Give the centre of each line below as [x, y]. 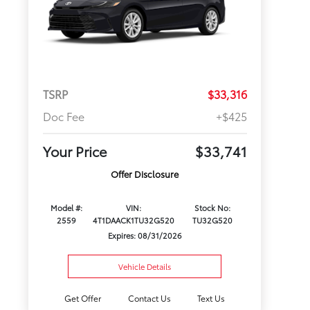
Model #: [66, 208]
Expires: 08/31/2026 [145, 236]
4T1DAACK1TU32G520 [134, 220]
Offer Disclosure [145, 174]
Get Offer [83, 298]
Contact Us [149, 298]
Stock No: [212, 208]
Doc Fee [63, 116]
